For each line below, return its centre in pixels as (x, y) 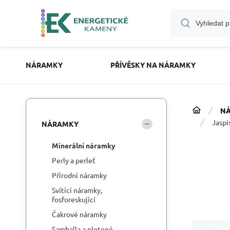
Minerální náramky (84, 145)
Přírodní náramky (79, 175)
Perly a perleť (74, 160)
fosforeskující (74, 199)
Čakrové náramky (79, 214)
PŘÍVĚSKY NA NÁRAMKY (153, 65)
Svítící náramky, (77, 190)
